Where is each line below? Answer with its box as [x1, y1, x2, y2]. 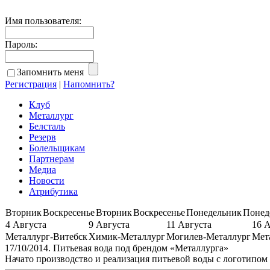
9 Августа [89, 219, 130, 230]
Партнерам [29, 153, 74, 164]
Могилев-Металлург [166, 231, 251, 242]
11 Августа [166, 219, 212, 230]
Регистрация [5, 78, 57, 89]
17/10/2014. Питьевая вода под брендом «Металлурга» [5, 242, 228, 253]
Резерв [29, 131, 56, 142]
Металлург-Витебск [5, 231, 87, 242]
